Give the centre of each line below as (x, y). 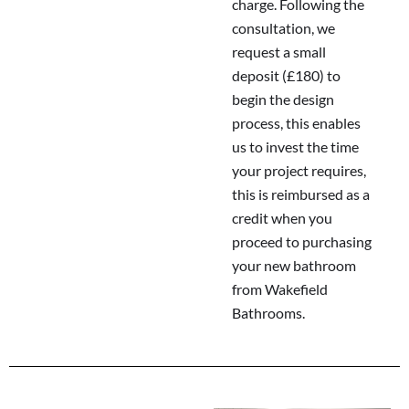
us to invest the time (295, 147)
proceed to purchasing (302, 242)
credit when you (282, 218)
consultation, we (283, 28)
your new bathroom (294, 266)
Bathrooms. (268, 313)
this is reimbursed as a (301, 194)
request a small (279, 52)
